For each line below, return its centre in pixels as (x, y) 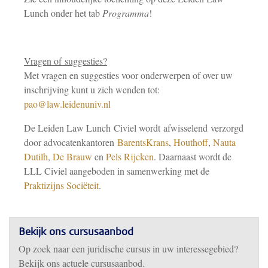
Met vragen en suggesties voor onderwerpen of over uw (128, 75)
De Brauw (72, 156)
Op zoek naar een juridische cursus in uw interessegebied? (128, 249)
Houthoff (191, 142)
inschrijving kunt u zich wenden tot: (92, 89)
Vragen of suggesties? (66, 61)
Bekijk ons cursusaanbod (76, 233)
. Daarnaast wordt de (193, 156)
